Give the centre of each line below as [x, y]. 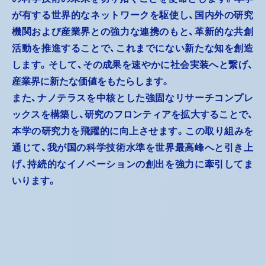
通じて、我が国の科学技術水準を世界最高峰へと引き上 [132, 147]
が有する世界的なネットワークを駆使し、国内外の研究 [132, 15]
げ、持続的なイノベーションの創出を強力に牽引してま [132, 164]
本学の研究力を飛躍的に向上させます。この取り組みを [132, 131]
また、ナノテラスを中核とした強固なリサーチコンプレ [132, 98]
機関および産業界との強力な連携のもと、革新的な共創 [132, 31]
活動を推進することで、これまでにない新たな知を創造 [132, 48]
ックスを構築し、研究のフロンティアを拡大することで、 [132, 114]
